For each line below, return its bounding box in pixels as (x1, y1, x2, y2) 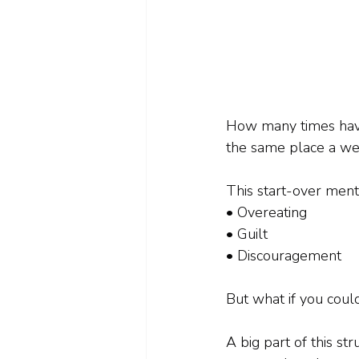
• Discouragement (226, 246, 341, 266)
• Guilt (226, 224, 268, 244)
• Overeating (226, 203, 307, 223)
